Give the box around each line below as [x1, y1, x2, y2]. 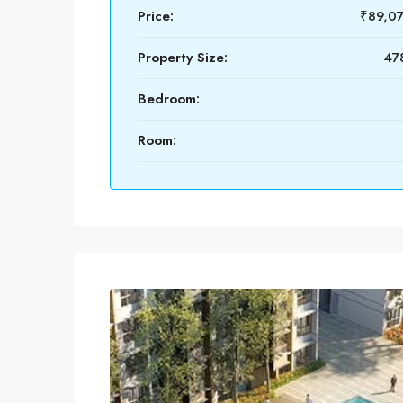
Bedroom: [138, 89, 200, 109]
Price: [138, 6, 174, 26]
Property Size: [138, 48, 228, 67]
